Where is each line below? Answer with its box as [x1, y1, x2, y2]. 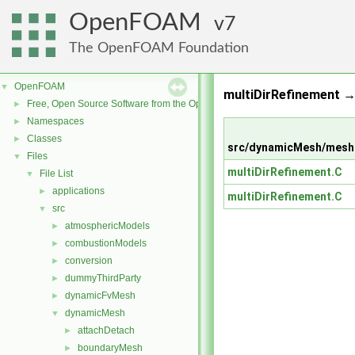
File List [40, 168, 73, 179]
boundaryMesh [78, 342, 143, 353]
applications [52, 185, 105, 197]
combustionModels [65, 238, 147, 249]
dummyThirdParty [65, 273, 141, 284]
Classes [27, 133, 62, 144]
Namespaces [27, 116, 84, 127]
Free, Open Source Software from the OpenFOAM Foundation [27, 98, 291, 109]
